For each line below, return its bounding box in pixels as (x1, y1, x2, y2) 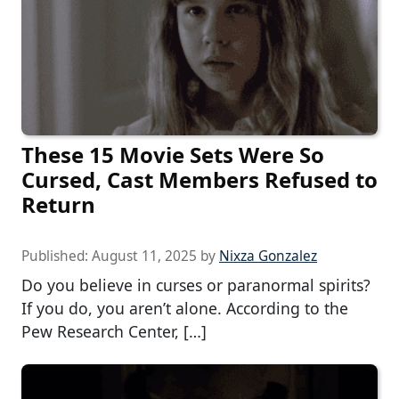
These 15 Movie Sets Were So (21, 140, 324, 170)
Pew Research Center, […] (21, 321, 207, 343)
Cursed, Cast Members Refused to (21, 165, 378, 195)
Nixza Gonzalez (219, 247, 317, 266)
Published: (21, 247, 92, 266)
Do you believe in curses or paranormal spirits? (21, 274, 370, 297)
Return (21, 190, 95, 220)
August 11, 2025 (92, 247, 197, 266)
